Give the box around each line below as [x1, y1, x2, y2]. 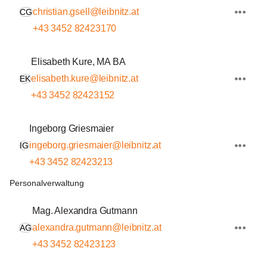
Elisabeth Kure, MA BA [31, 57, 126, 67]
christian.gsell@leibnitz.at [33, 7, 139, 17]
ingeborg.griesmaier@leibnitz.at [29, 140, 162, 150]
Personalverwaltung [10, 178, 84, 188]
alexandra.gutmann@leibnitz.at [32, 222, 162, 232]
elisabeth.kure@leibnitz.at [31, 73, 138, 83]
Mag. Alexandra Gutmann [32, 206, 138, 216]
